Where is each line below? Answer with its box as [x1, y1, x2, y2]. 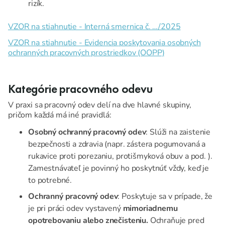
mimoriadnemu [123, 203, 178, 214]
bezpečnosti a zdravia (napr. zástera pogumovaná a [28, 139, 206, 150]
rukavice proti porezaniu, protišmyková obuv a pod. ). [28, 151, 212, 162]
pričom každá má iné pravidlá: [8, 109, 111, 121]
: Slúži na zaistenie [146, 127, 211, 138]
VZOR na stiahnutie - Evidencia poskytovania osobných [8, 37, 201, 49]
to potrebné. [28, 175, 72, 186]
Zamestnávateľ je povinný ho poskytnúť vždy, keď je [28, 163, 209, 174]
